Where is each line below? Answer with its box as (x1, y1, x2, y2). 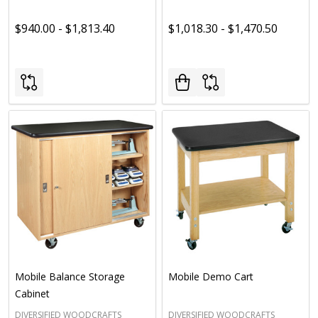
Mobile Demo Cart (168, 270, 253, 283)
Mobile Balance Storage (15, 270, 125, 283)
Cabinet (15, 287, 50, 300)
